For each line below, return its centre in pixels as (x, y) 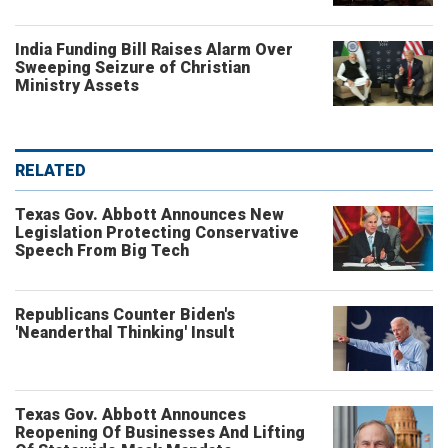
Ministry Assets (77, 85)
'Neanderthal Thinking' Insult (125, 332)
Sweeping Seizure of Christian (132, 67)
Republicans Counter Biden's (125, 314)
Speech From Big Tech (102, 250)
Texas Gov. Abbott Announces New (149, 214)
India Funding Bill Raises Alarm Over (154, 49)
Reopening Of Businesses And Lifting (160, 432)
